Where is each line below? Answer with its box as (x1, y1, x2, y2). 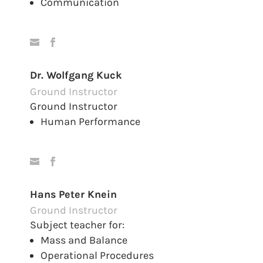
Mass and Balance (41, 234, 128, 247)
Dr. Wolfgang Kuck (30, 68, 122, 82)
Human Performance (41, 114, 141, 128)
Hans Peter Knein (30, 187, 117, 201)
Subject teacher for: (30, 218, 125, 232)
